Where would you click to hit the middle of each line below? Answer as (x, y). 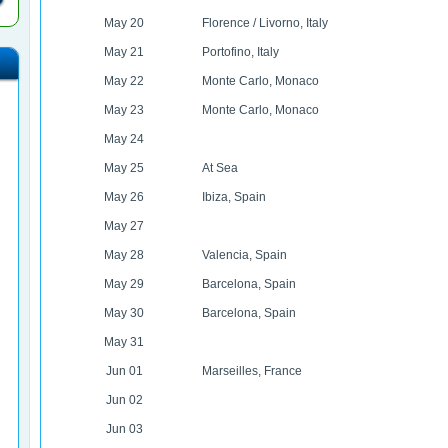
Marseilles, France (251, 371)
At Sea (219, 168)
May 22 (124, 81)
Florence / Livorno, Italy (264, 23)
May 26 (124, 197)
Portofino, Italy (240, 52)
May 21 (124, 52)
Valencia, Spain (244, 255)
